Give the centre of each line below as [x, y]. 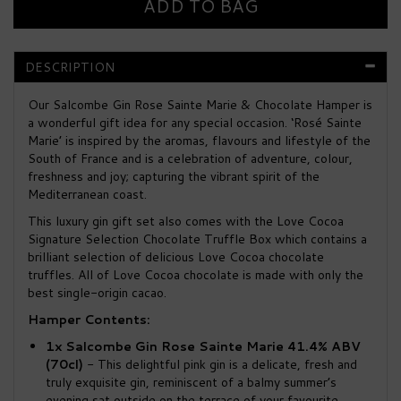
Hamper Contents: [89, 320]
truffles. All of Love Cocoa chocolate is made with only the [196, 275]
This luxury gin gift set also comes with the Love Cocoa [186, 222]
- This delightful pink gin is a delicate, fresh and [222, 365]
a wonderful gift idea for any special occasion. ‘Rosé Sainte [195, 123]
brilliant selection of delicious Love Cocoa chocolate [176, 257]
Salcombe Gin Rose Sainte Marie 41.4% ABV [213, 347]
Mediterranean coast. [87, 195]
